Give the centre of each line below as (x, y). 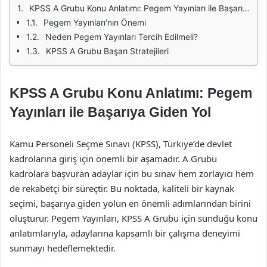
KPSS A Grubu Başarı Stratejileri (107, 51)
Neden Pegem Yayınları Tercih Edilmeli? (122, 37)
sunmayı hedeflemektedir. (63, 248)
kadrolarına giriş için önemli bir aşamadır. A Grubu (113, 159)
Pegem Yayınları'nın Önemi (95, 22)
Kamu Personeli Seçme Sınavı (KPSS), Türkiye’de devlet (121, 144)
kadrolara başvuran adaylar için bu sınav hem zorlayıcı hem (132, 173)
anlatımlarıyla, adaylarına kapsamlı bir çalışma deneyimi (125, 233)
